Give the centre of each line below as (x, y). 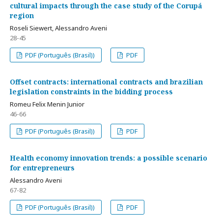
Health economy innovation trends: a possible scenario (109, 158)
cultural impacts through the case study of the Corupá (106, 6)
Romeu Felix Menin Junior (47, 104)
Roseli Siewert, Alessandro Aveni (58, 28)
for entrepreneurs (42, 168)
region (22, 15)
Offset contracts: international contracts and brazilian (106, 82)
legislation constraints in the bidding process (91, 92)
